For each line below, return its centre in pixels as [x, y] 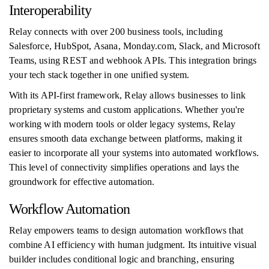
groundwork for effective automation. [82, 182]
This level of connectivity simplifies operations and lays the [124, 167]
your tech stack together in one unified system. [99, 75]
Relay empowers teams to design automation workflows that [126, 230]
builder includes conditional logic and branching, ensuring [122, 259]
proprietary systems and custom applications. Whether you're [127, 110]
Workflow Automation [69, 209]
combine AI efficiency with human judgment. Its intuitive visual [133, 245]
